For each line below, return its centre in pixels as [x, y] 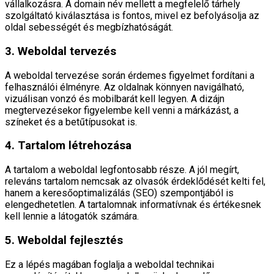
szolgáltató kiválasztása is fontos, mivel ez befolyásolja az [132, 16]
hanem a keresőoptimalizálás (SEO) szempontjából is [119, 193]
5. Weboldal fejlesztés [64, 240]
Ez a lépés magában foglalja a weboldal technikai [109, 264]
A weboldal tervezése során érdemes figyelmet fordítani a [130, 75]
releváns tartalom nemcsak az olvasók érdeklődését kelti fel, [135, 182]
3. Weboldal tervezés [61, 51]
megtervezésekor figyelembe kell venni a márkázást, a [122, 110]
